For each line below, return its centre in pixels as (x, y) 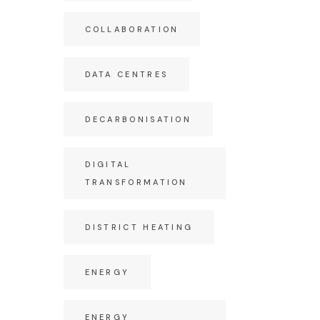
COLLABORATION (132, 29)
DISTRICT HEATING (139, 227)
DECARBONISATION (138, 119)
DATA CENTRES (126, 74)
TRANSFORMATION (136, 182)
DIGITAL (108, 164)
